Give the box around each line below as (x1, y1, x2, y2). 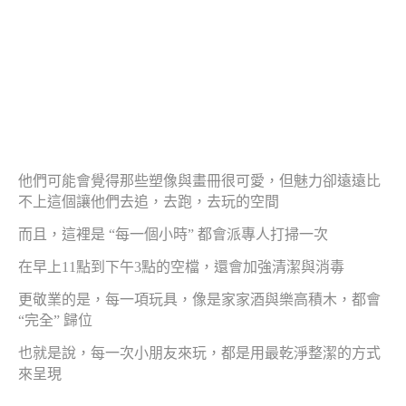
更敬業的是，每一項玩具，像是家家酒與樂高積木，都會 (18, 292, 381, 308)
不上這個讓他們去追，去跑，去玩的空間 (18, 194, 279, 210)
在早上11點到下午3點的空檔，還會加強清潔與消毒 (18, 259, 344, 275)
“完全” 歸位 (18, 313, 92, 329)
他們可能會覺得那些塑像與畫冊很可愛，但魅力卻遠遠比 (18, 173, 381, 189)
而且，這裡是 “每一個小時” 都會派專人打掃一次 (18, 227, 328, 243)
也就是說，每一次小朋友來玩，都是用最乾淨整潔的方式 (18, 345, 381, 362)
